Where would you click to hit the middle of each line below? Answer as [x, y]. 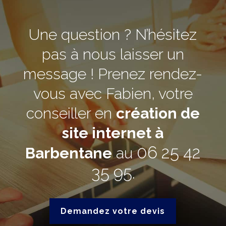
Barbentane [68, 153]
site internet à [113, 133]
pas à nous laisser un [113, 54]
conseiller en [71, 114]
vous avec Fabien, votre [113, 94]
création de [158, 114]
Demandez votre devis [113, 211]
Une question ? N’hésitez [113, 35]
